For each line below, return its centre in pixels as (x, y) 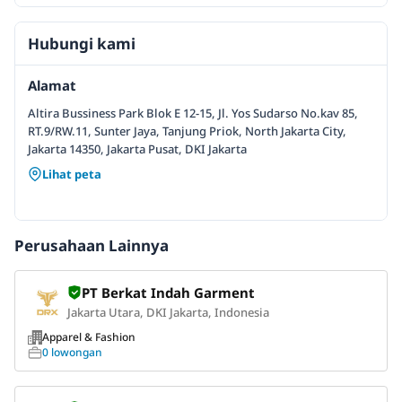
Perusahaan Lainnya (92, 245)
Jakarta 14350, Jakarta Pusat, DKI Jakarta (137, 149)
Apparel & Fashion (89, 337)
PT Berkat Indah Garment (168, 293)
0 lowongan (72, 352)
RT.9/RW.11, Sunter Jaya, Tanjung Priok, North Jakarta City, (187, 131)
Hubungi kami (82, 44)
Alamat (52, 85)
